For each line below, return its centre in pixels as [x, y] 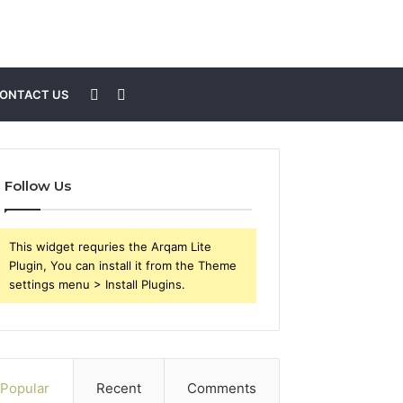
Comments [221, 388]
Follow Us [38, 186]
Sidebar [124, 94]
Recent [118, 388]
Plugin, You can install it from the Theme [123, 265]
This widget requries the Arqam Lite [111, 246]
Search [148, 94]
